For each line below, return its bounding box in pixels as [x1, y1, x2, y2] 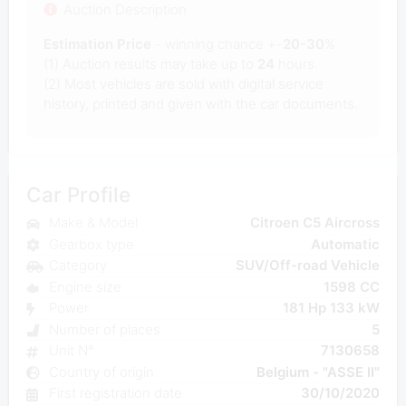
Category [48, 256, 107, 275]
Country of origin [48, 362, 154, 381]
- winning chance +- [150, 34, 283, 53]
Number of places [48, 320, 160, 338]
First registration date [48, 384, 182, 402]
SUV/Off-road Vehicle [236, 256, 381, 275]
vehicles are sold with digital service [99, 74, 324, 92]
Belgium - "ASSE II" [256, 362, 381, 381]
